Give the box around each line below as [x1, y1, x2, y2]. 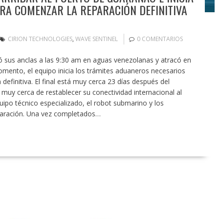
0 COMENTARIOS [136, 35, 183, 44]
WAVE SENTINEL [75, 35, 118, 44]
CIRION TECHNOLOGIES [7, 35, 72, 44]
